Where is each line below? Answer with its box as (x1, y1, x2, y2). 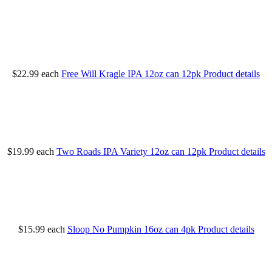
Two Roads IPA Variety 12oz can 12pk (56, 146, 209, 157)
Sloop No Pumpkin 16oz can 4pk (67, 224, 198, 235)
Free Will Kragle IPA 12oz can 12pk (61, 69, 203, 80)
